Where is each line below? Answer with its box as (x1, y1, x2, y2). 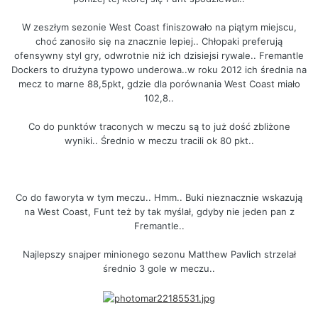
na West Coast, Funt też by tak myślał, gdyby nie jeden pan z (23, 206, 295, 218)
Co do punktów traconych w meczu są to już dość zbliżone (28, 121, 290, 133)
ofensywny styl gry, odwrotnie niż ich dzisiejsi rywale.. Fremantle (14, 50, 304, 62)
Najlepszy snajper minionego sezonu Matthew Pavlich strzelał (22, 248, 296, 261)
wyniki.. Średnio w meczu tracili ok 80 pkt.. (64, 135, 254, 147)
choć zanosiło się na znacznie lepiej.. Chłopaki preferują (35, 35, 283, 48)
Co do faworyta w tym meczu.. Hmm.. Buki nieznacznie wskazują (16, 192, 302, 204)
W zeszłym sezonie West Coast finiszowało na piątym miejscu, (21, 21, 297, 33)
